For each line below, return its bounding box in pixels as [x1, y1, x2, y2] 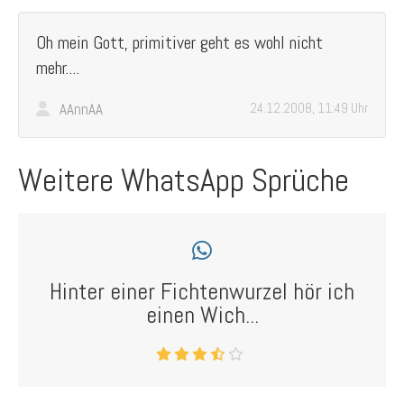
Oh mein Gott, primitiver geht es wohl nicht [36, 31, 323, 54]
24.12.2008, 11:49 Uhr [250, 99, 368, 116]
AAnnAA [56, 99, 106, 119]
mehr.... [36, 56, 79, 79]
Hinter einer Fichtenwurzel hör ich [50, 277, 354, 307]
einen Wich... [145, 300, 259, 330]
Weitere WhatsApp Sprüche [18, 160, 349, 201]
